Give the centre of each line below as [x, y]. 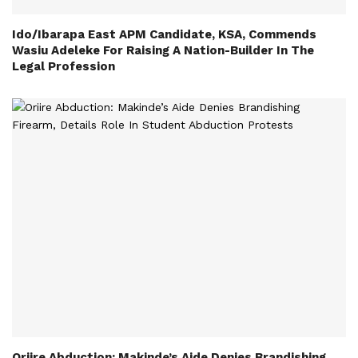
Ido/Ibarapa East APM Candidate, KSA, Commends [164, 35]
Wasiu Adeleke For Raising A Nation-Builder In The [163, 51]
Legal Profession [64, 67]
